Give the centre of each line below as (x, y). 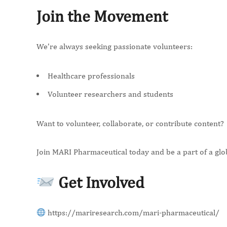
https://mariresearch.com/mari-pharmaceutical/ (133, 213)
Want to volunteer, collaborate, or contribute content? (130, 123)
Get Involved (100, 182)
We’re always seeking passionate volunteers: (115, 46)
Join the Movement (102, 16)
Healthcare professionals (91, 76)
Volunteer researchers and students (110, 94)
